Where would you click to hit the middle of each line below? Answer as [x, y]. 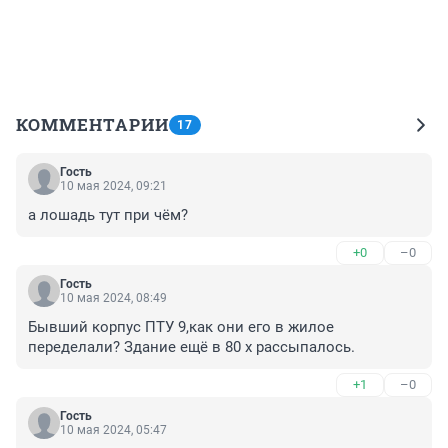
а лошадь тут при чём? [108, 215]
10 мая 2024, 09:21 [113, 186]
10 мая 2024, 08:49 [113, 298]
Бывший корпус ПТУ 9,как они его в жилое [181, 327]
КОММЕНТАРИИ [92, 125]
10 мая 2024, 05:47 [113, 430]
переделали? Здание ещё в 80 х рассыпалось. [191, 347]
